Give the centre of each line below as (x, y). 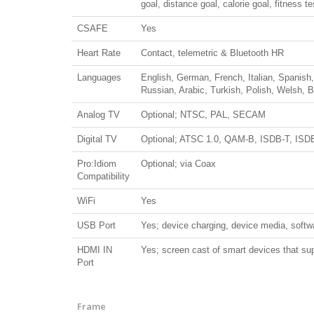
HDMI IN (95, 250)
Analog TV (98, 114)
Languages (99, 77)
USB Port (96, 225)
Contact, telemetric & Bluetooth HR (212, 53)
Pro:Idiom (97, 163)
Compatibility (103, 176)
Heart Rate (99, 53)
